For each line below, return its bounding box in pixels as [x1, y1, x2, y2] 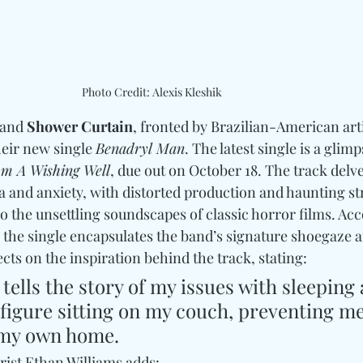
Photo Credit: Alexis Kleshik [81, 83, 222, 100]
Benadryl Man [96, 138, 185, 158]
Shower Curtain [27, 116, 133, 136]
